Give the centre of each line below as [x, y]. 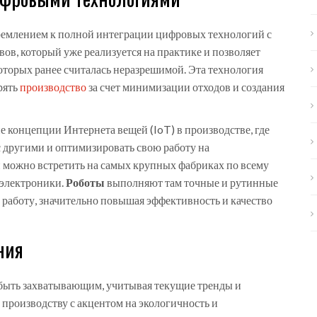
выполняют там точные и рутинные [191, 183]
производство [53, 87]
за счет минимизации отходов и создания [185, 87]
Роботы [85, 183]
